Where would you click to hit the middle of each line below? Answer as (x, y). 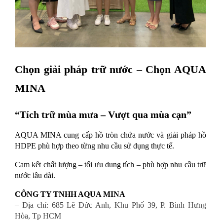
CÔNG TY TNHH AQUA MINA (70, 194)
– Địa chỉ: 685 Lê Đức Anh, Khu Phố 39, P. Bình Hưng (110, 205)
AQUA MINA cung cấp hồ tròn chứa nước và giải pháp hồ (110, 135)
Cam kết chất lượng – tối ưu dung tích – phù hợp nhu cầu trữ (110, 165)
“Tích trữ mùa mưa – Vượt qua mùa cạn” (103, 115)
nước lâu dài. (35, 176)
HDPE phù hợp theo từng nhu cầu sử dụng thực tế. (94, 146)
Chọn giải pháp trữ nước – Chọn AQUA (110, 69)
